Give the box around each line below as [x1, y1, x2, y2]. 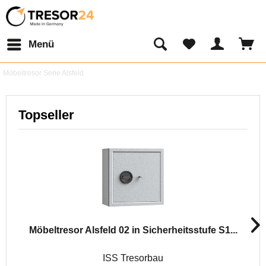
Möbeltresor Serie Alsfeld [3, 69, 84, 77]
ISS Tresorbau [103, 253, 163, 263]
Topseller [18, 107, 74, 122]
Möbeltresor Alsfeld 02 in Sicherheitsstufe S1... [28, 225, 237, 235]
